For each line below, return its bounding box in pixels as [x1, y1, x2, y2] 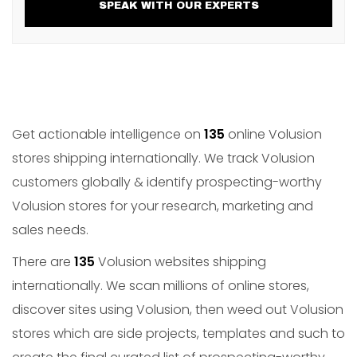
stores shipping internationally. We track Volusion [12, 149, 315, 167]
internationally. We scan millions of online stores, [12, 277, 309, 295]
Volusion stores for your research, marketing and [12, 197, 313, 215]
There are [12, 253, 74, 271]
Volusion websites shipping [95, 253, 266, 271]
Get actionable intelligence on [12, 125, 204, 143]
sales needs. [12, 221, 88, 239]
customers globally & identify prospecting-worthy [12, 173, 322, 191]
